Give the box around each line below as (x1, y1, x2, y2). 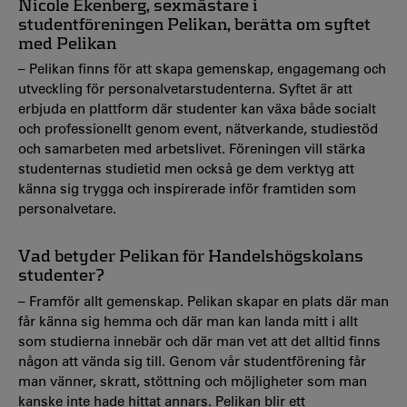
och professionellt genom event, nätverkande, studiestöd (18, 120, 378, 137)
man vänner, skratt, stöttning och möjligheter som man (18, 372, 367, 390)
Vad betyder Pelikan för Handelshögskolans (18, 246, 363, 265)
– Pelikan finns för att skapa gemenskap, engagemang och (18, 60, 386, 77)
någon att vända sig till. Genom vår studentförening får (18, 352, 366, 370)
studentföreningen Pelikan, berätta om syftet (18, 14, 371, 34)
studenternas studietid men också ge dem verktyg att (18, 160, 354, 177)
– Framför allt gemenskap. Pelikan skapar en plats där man (18, 292, 389, 310)
